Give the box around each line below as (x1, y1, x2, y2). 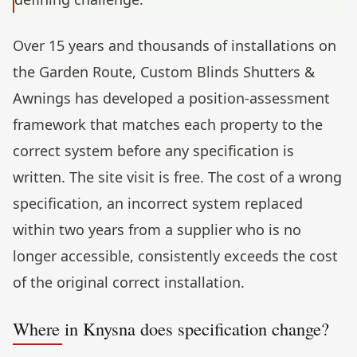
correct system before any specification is (13, 141, 294, 161)
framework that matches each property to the (13, 115, 323, 135)
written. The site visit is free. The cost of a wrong (13, 167, 342, 187)
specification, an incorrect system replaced (13, 194, 303, 214)
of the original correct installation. (13, 273, 245, 292)
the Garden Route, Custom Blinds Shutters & (13, 62, 315, 82)
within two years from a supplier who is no (13, 220, 301, 240)
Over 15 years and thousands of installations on (13, 36, 336, 56)
